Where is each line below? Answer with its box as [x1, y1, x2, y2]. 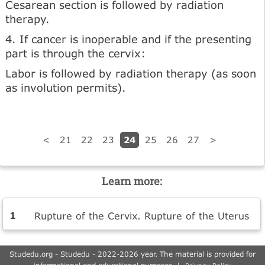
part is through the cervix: [5, 46, 146, 60]
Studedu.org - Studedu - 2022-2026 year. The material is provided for [9, 249, 256, 258]
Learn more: [101, 174, 162, 189]
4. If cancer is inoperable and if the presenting [5, 32, 251, 46]
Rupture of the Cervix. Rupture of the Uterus [34, 209, 250, 221]
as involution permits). [5, 80, 126, 94]
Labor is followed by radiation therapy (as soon [5, 66, 256, 80]
